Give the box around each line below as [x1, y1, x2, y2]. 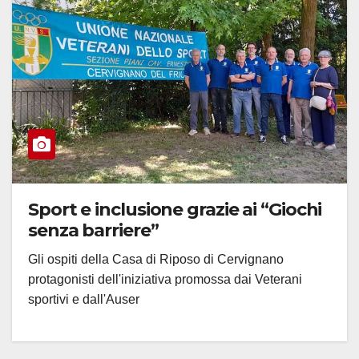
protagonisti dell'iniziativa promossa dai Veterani [28, 272, 302, 287]
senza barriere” [28, 220, 159, 242]
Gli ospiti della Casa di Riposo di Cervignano [28, 252, 284, 267]
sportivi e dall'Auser [28, 292, 139, 307]
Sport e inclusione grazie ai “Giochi [28, 199, 322, 221]
